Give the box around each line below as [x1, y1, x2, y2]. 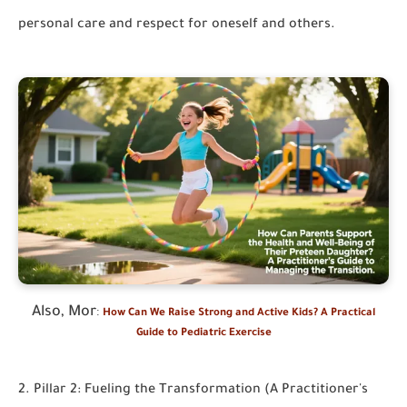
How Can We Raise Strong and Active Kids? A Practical [103, 308, 375, 320]
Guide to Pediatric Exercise [135, 328, 272, 340]
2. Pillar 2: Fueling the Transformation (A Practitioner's [18, 383, 368, 398]
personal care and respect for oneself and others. [18, 18, 335, 33]
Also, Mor [32, 304, 96, 321]
